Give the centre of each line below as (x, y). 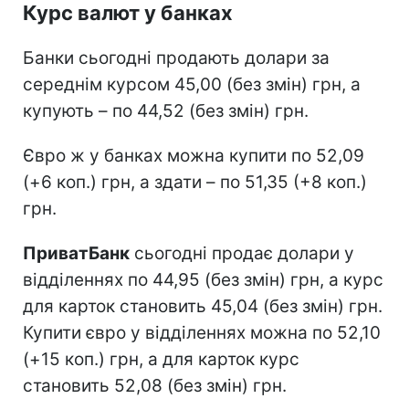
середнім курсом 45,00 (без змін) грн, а (192, 84)
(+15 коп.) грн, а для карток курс (161, 359)
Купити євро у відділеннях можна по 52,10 (202, 332)
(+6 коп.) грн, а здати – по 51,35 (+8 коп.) (195, 182)
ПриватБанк (76, 253)
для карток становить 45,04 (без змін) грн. (203, 306)
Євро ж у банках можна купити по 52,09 (194, 155)
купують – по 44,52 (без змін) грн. (166, 110)
